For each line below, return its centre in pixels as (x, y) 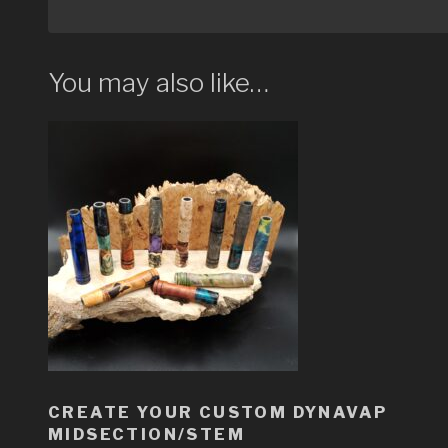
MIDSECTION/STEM (146, 434)
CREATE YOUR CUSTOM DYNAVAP (218, 412)
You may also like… (158, 82)
